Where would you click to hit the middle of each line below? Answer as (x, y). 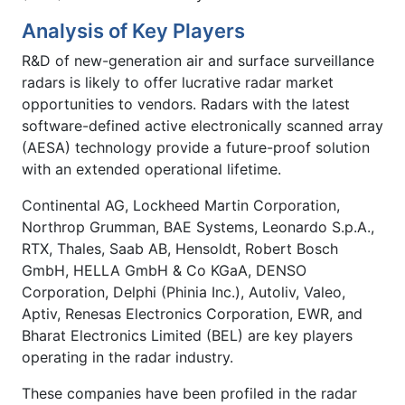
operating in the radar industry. (127, 357)
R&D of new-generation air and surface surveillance (198, 60)
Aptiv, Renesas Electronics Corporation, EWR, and (192, 313)
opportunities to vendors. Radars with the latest (186, 104)
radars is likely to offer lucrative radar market (178, 82)
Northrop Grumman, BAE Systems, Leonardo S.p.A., (198, 226)
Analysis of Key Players (133, 30)
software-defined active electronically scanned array (202, 125)
